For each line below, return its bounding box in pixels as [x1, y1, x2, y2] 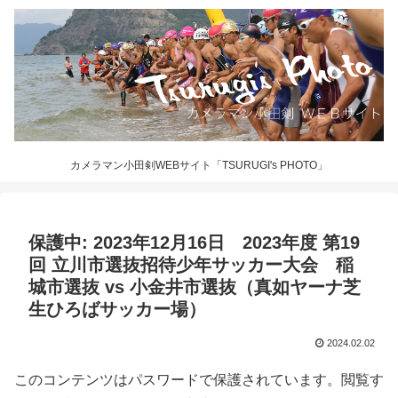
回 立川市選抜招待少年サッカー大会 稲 [28, 254, 354, 275]
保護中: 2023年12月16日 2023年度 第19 [28, 232, 360, 252]
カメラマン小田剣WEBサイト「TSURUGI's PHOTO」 [70, 159, 328, 172]
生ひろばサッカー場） [28, 298, 206, 319]
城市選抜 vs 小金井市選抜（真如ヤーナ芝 [28, 276, 361, 297]
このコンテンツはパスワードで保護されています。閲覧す [14, 371, 384, 387]
